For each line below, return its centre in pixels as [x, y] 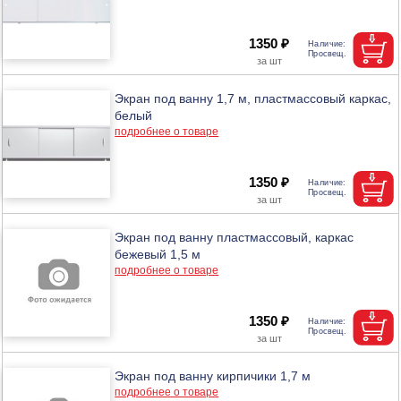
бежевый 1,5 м [158, 254]
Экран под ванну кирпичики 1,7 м [213, 375]
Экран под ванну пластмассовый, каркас [235, 237]
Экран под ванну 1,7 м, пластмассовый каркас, [253, 98]
